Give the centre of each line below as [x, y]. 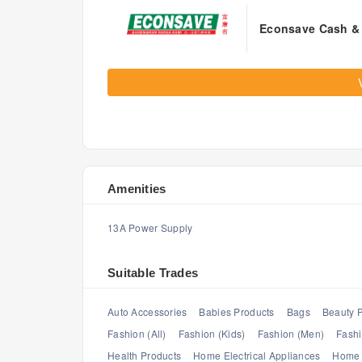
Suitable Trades [153, 273]
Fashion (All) [137, 333]
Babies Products [237, 311]
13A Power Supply [150, 227]
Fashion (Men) [291, 333]
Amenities [137, 189]
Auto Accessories [147, 311]
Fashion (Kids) [212, 333]
